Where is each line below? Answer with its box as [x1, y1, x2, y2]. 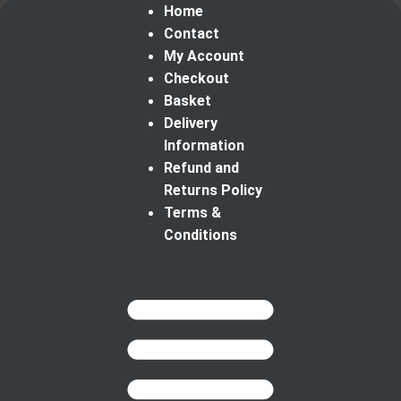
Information [163, 137, 244, 154]
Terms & [163, 204, 221, 221]
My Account [163, 47, 244, 64]
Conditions [163, 226, 237, 243]
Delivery [163, 115, 218, 132]
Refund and [163, 159, 239, 176]
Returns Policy [163, 182, 262, 199]
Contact [163, 25, 219, 42]
